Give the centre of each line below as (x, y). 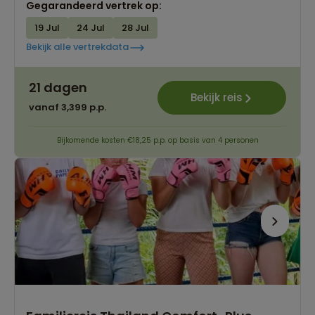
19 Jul (47, 27)
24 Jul (91, 27)
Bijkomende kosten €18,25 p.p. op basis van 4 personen (157, 140)
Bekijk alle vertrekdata (77, 47)
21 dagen (58, 87)
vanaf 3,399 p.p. (67, 107)
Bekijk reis (216, 98)
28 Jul (135, 27)
